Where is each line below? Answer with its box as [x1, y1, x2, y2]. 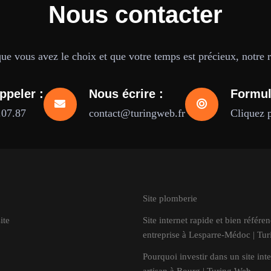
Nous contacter [48, 1, 223, 28]
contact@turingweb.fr [88, 107, 185, 119]
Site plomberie [143, 194, 197, 203]
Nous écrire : [88, 87, 163, 100]
